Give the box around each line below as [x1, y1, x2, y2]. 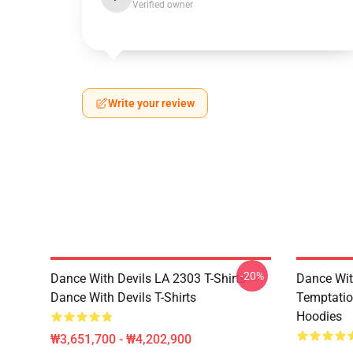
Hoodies [296, 309, 342, 324]
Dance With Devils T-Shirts [50, 290, 196, 305]
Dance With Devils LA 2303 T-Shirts [50, 271, 246, 286]
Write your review [108, 97, 195, 110]
